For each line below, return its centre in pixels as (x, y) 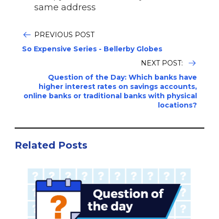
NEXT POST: (163, 63)
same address (65, 7)
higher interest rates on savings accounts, (118, 87)
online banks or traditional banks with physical (110, 96)
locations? (177, 105)
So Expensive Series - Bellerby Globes (92, 49)
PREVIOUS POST (64, 35)
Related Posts (51, 145)
